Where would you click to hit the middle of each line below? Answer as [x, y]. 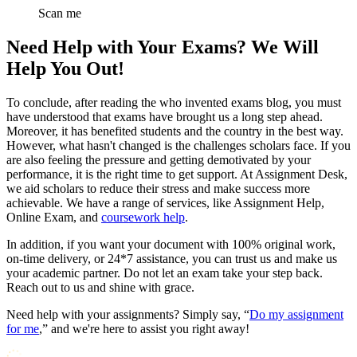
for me [23, 329]
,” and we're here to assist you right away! [144, 329]
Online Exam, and [54, 218]
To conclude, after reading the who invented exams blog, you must [174, 103]
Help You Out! [65, 69]
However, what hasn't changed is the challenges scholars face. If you [178, 146]
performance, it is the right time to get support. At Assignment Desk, [177, 175]
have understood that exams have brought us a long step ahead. [165, 117]
